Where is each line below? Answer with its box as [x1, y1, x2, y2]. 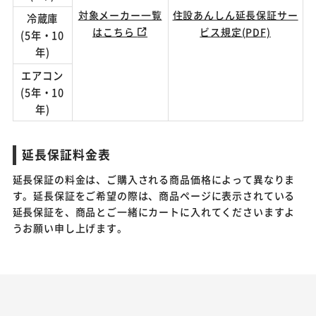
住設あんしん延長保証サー [172, 8, 298, 23]
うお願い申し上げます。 [12, 220, 128, 235]
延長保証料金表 [21, 146, 111, 164]
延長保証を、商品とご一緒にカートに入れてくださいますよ [12, 204, 296, 219]
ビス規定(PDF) [200, 25, 271, 39]
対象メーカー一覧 [78, 8, 162, 23]
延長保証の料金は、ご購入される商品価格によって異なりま [12, 171, 296, 186]
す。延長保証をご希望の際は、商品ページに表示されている [12, 188, 296, 202]
